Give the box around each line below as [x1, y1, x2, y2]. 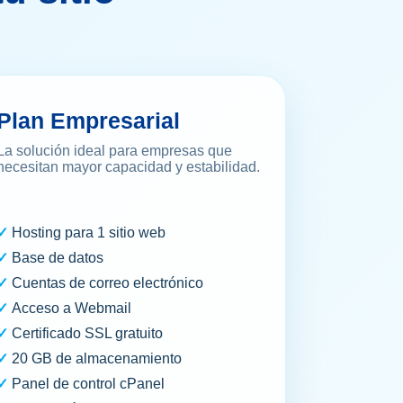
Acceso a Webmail [11, 300, 131, 317]
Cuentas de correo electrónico [11, 275, 203, 291]
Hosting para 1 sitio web [11, 225, 166, 241]
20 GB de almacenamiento [11, 351, 182, 367]
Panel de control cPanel [11, 376, 165, 392]
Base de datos [11, 250, 103, 266]
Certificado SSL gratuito [11, 326, 163, 342]
